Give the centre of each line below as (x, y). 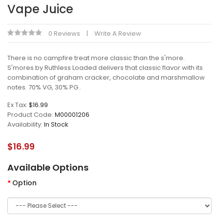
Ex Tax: (18, 105)
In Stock (56, 124)
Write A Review (118, 33)
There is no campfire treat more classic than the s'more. (96, 58)
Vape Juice (40, 9)
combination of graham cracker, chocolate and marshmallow (106, 77)
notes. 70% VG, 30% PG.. (44, 87)
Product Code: (31, 115)
